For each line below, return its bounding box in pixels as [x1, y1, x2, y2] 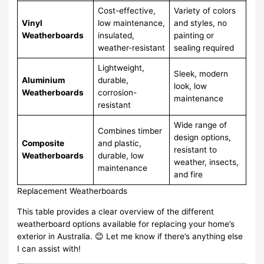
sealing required [173, 43, 234, 53]
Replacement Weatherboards [17, 186, 128, 196]
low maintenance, [97, 18, 165, 28]
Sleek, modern [173, 69, 228, 79]
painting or [173, 31, 214, 41]
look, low [173, 81, 207, 91]
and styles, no [173, 18, 227, 28]
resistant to [173, 145, 217, 155]
